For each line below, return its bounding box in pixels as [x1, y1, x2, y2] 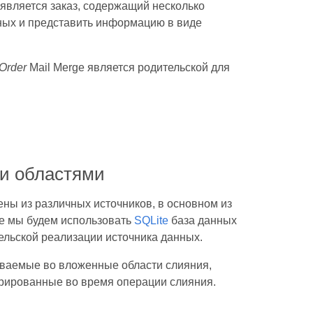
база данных [168, 214, 237, 226]
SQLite [133, 214, 168, 226]
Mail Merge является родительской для [26, 61, 230, 73]
